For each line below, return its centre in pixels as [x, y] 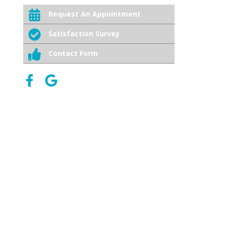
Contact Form [73, 53]
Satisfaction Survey [84, 34]
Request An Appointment [95, 14]
